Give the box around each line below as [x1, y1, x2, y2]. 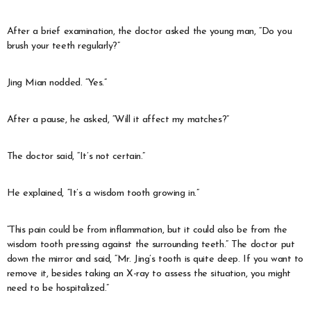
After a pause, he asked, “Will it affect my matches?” [6, 114, 229, 125]
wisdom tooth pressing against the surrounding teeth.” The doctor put [6, 239, 295, 250]
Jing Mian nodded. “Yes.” [6, 77, 107, 88]
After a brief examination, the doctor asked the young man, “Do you [6, 26, 292, 37]
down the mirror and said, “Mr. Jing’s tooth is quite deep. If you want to [6, 253, 304, 264]
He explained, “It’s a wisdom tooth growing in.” [6, 187, 199, 199]
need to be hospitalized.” [6, 283, 109, 294]
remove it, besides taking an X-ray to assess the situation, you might [6, 268, 291, 279]
